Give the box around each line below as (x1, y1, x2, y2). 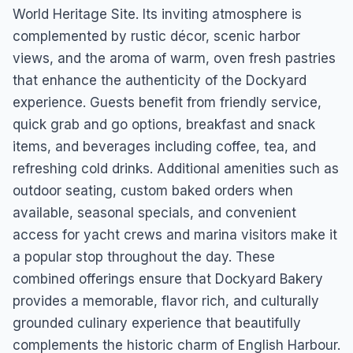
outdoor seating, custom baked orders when (13, 183, 293, 199)
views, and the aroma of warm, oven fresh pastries (13, 50, 336, 66)
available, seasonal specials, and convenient (13, 205, 296, 221)
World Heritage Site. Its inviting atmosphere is (13, 6, 302, 22)
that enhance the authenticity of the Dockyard (13, 72, 307, 88)
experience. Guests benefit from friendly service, (13, 95, 321, 110)
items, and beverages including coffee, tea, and (13, 139, 316, 154)
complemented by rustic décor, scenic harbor (13, 28, 300, 44)
